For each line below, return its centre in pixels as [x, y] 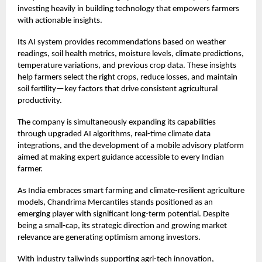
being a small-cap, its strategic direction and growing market [122, 226]
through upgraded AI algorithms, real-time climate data [114, 135]
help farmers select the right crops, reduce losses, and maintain [127, 78]
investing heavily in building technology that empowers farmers [128, 9]
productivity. [40, 101]
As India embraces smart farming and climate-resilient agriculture [131, 191]
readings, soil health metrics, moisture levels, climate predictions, [131, 54]
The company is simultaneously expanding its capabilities [117, 123]
